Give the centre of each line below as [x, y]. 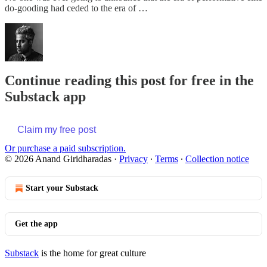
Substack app [45, 97]
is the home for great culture [92, 253]
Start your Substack [62, 188]
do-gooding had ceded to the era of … [76, 8]
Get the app [36, 224]
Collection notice [217, 159]
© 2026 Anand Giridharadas [58, 159]
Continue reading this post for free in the [129, 81]
